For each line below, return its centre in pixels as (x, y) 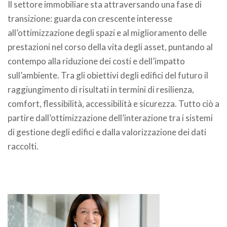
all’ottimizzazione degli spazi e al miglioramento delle (107, 33)
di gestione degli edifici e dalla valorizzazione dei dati (107, 132)
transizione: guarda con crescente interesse (90, 18)
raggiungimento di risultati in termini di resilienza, (101, 89)
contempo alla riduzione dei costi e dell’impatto (96, 61)
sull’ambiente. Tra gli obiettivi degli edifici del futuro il (108, 75)
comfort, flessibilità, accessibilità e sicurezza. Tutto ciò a (113, 104)
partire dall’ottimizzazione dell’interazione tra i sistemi (110, 118)
